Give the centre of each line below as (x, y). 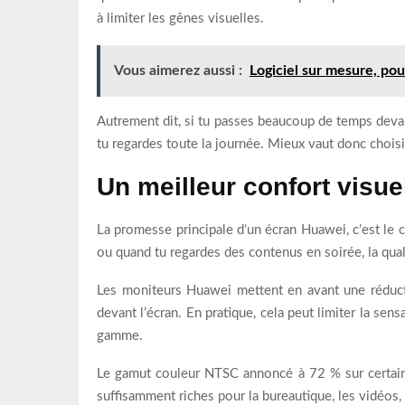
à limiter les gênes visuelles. (180, 18)
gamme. (120, 335)
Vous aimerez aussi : (178, 70)
